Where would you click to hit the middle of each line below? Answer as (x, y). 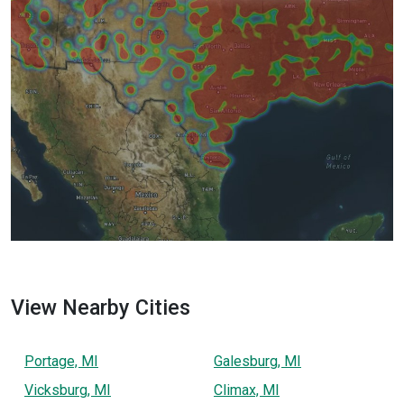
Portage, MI (61, 361)
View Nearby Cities (101, 307)
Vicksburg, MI (68, 390)
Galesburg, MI (257, 361)
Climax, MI (247, 390)
